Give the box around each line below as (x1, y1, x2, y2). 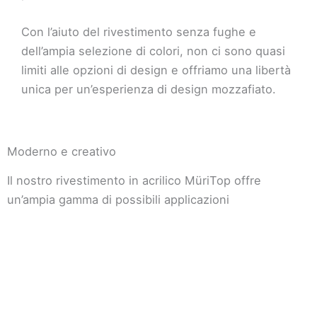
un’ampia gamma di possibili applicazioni (7, 192, 229, 207)
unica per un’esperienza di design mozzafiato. (21, 81, 276, 96)
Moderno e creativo (7, 144, 116, 158)
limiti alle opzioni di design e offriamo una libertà (21, 62, 291, 77)
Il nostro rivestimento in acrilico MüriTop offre (7, 173, 261, 188)
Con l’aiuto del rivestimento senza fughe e (21, 24, 256, 39)
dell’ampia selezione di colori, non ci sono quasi (21, 43, 285, 58)
